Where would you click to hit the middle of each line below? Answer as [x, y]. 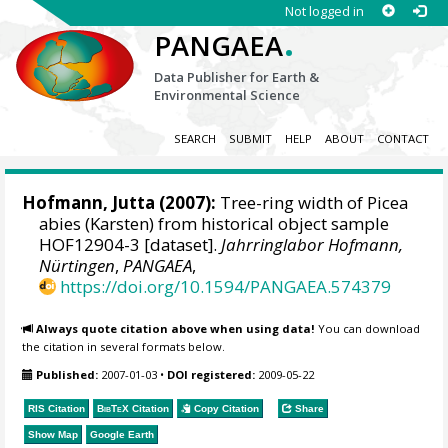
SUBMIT [250, 139]
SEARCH [194, 139]
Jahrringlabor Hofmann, [312, 245]
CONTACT [402, 139]
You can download [368, 328]
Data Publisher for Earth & [237, 77]
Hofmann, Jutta [89, 203]
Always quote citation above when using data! [176, 328]
